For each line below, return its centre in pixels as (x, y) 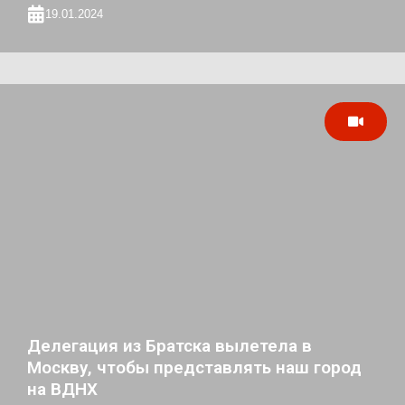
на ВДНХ (62, 390)
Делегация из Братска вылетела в (170, 346)
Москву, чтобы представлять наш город (194, 368)
